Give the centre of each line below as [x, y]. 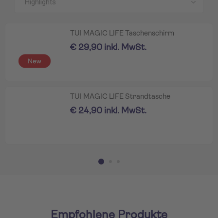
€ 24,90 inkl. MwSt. [108, 111]
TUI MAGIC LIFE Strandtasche [120, 97]
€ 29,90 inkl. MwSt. [108, 48]
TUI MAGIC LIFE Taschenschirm [122, 34]
